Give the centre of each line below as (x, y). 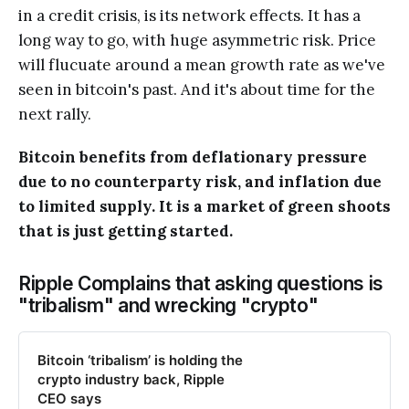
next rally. (55, 115)
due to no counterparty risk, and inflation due (200, 182)
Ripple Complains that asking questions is (201, 284)
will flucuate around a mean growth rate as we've (202, 65)
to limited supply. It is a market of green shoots (204, 207)
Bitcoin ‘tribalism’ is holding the (140, 361)
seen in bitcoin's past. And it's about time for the (197, 90)
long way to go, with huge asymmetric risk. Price (197, 41)
